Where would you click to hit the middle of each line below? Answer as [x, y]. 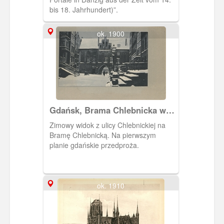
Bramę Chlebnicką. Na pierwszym [102, 135]
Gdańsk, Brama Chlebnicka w [107, 110]
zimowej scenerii [82, 120]
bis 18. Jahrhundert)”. [83, 10]
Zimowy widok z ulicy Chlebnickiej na [107, 125]
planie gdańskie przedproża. [94, 145]
